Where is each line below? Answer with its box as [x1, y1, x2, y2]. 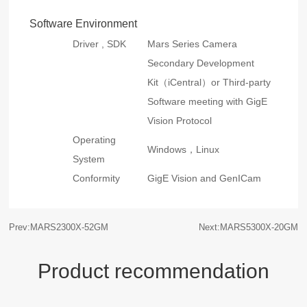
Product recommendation [37, 260, 269, 283]
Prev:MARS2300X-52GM [9, 222, 109, 233]
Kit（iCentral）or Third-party [147, 77, 271, 88]
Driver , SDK [73, 38, 127, 50]
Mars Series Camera [147, 38, 238, 50]
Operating [73, 134, 116, 146]
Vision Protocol [147, 115, 212, 127]
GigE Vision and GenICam [147, 173, 262, 184]
